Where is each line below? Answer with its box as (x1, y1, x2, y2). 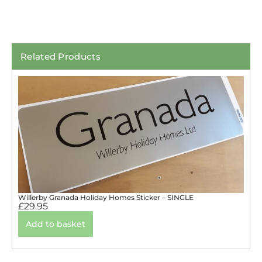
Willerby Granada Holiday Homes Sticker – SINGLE (18, 193, 194, 202)
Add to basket (26, 219, 85, 230)
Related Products (20, 51, 101, 63)
